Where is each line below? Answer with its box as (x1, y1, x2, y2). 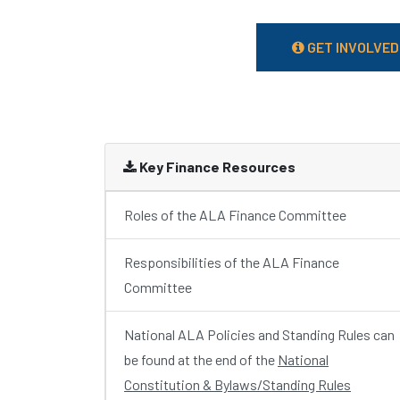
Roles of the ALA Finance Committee (124, 206, 346, 223)
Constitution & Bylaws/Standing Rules (124, 376, 351, 393)
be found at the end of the (124, 351, 278, 368)
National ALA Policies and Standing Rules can (124, 326, 395, 343)
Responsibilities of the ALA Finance (124, 254, 339, 271)
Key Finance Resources (137, 158, 296, 175)
